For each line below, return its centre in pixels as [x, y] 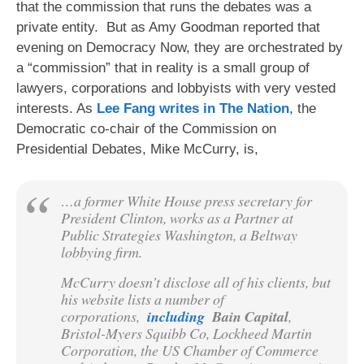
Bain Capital [248, 316]
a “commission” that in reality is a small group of [163, 68]
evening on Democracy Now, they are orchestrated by [180, 48]
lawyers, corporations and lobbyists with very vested [176, 89]
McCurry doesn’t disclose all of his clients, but [196, 282]
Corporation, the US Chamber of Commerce [190, 350]
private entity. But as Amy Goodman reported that [168, 28]
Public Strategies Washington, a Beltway [179, 234]
